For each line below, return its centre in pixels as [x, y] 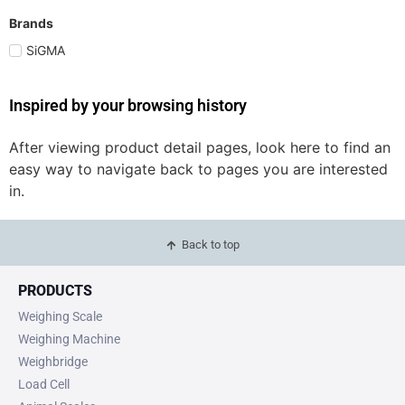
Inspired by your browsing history [128, 106]
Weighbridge [53, 362]
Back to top [211, 245]
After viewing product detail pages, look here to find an [200, 148]
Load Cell [44, 385]
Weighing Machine [69, 339]
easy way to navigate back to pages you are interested [198, 170]
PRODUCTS [55, 291]
